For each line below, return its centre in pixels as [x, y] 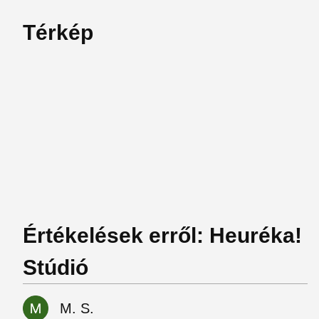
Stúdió [56, 267]
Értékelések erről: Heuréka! [162, 235]
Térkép [58, 32]
